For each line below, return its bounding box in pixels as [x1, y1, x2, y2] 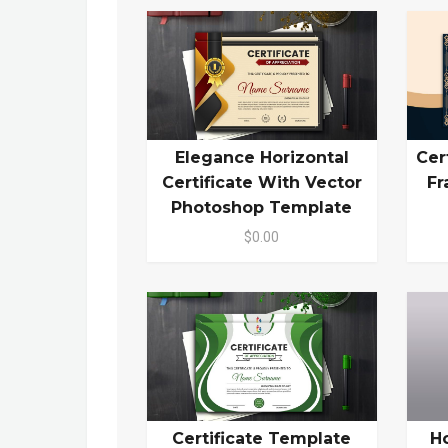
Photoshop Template [171, 198, 353, 218]
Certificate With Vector [161, 173, 362, 193]
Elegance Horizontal [174, 148, 349, 168]
